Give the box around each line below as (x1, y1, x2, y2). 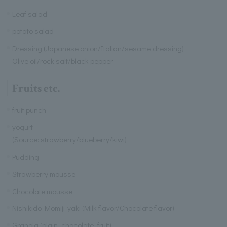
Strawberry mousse (12, 168, 76, 179)
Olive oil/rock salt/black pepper (12, 55, 113, 66)
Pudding (12, 152, 40, 162)
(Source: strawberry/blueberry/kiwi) (12, 134, 127, 145)
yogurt (12, 122, 33, 132)
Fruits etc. (12, 81, 60, 96)
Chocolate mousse (12, 185, 73, 196)
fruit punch (12, 104, 47, 115)
